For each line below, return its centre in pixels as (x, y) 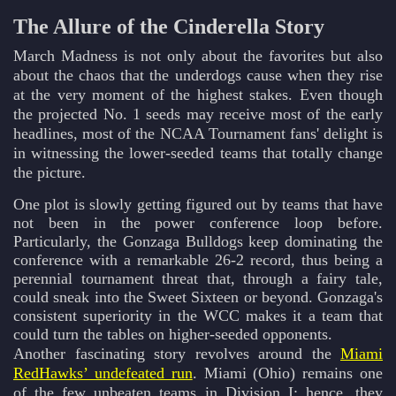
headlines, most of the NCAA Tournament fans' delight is (198, 134)
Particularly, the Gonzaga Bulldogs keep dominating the (198, 242)
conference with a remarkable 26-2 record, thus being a (198, 260)
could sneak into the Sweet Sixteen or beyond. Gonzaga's (198, 297)
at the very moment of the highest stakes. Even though (198, 95)
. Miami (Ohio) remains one (288, 373)
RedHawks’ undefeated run (103, 373)
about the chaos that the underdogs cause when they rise (198, 76)
